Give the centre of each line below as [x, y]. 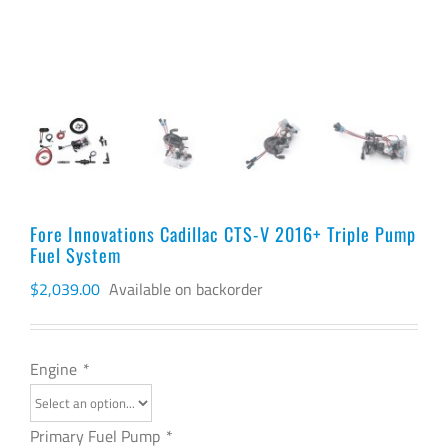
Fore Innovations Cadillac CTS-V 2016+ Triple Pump [223, 233]
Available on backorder [186, 289]
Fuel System [75, 254]
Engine [55, 369]
